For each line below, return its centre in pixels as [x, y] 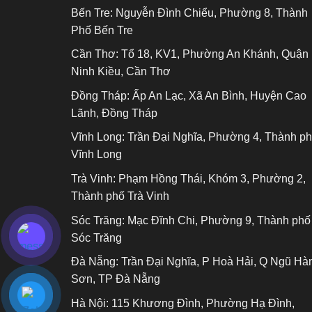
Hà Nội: [90, 303]
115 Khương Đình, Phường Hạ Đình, [202, 303]
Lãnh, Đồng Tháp [114, 113]
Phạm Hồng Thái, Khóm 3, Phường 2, [211, 179]
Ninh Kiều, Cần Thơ [121, 72]
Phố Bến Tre [102, 30]
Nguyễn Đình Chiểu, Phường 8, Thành [210, 13]
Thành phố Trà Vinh [120, 196]
